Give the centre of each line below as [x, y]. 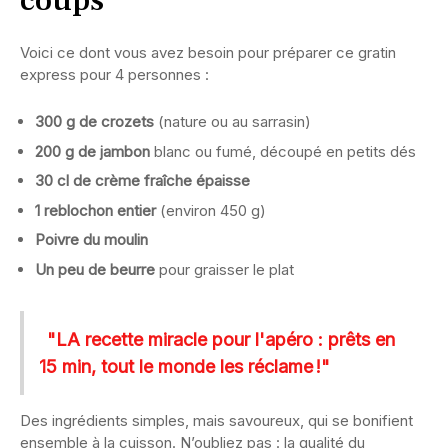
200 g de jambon [92, 151]
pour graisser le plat [224, 269]
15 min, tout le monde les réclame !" [184, 366]
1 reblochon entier [95, 210]
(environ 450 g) [211, 210]
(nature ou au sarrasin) [232, 122]
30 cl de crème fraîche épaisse [142, 181]
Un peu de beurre [95, 269]
